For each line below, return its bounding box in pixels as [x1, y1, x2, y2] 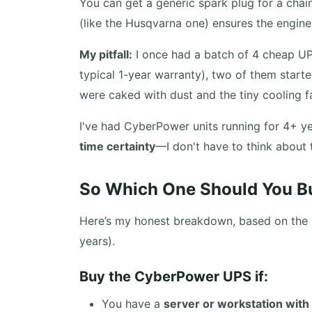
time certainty [79, 139, 155, 153]
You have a [102, 297, 164, 311]
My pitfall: [79, 47, 132, 61]
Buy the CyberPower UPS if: [79, 268, 268, 285]
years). [79, 234, 115, 248]
